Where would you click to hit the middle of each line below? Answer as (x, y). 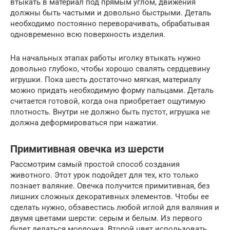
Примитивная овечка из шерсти (87, 149)
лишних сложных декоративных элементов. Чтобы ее (110, 197)
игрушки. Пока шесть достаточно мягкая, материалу (106, 80)
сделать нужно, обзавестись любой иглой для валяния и (115, 208)
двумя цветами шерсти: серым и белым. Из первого (106, 218)
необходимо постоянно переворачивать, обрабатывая (110, 24)
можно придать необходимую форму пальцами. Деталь (112, 91)
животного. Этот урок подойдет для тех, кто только (104, 175)
